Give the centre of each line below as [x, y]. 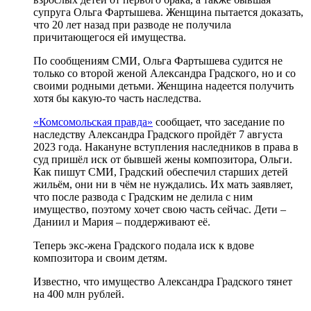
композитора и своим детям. [100, 258]
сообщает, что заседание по [219, 121]
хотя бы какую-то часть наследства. [117, 98]
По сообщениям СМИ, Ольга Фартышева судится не [158, 60]
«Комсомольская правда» [93, 121]
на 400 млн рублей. [79, 294]
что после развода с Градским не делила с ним [143, 196]
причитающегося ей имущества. [110, 37]
